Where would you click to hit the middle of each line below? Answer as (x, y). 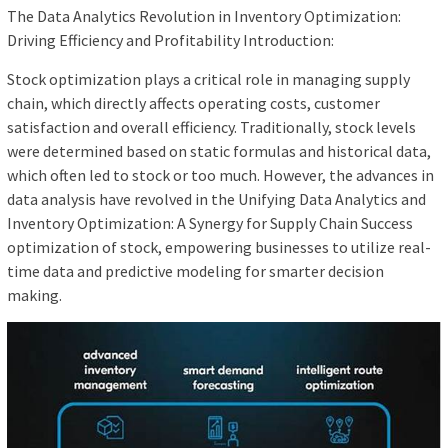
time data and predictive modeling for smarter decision (195, 271)
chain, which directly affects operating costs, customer (193, 103)
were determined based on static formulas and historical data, (219, 151)
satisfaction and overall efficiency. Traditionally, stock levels (211, 127)
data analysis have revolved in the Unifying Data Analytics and (216, 199)
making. (34, 295)
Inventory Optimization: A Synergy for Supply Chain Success (210, 223)
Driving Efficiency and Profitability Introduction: (170, 40)
